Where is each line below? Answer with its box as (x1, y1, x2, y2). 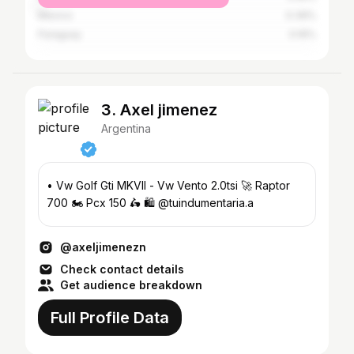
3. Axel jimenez (101, 100, 217, 119)
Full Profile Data (51, 308, 169, 327)
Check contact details (60, 262, 184, 276)
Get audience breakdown (60, 278, 202, 292)
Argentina (101, 122, 151, 135)
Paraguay (38, 28, 81, 40)
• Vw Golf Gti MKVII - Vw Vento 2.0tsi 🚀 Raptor (47, 179, 255, 192)
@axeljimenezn (60, 240, 146, 254)
